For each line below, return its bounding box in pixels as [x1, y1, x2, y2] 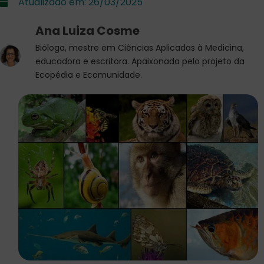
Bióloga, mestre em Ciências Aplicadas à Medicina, [35, 42, 244, 54]
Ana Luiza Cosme [35, 22, 140, 39]
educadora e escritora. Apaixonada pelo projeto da [35, 55, 245, 67]
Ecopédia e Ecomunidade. [35, 69, 142, 81]
